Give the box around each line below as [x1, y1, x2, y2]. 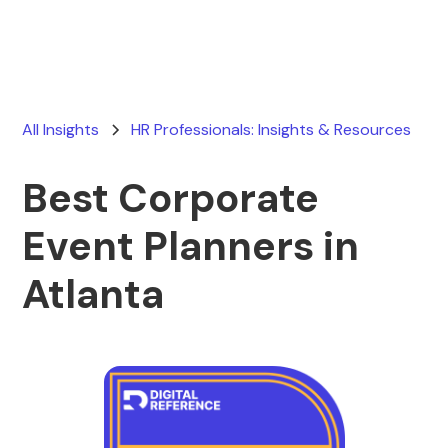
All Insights [22, 119, 100, 140]
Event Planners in [22, 220, 360, 272]
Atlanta [22, 268, 165, 320]
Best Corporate [22, 172, 320, 224]
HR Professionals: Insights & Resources [131, 119, 412, 140]
